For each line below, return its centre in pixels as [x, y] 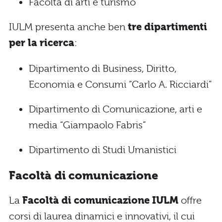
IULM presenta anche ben [68, 27]
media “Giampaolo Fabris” [87, 125]
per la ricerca [42, 43]
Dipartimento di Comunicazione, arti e [115, 110]
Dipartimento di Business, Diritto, [103, 69]
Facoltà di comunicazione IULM [102, 201]
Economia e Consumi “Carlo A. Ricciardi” [120, 85]
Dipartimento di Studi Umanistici [103, 150]
